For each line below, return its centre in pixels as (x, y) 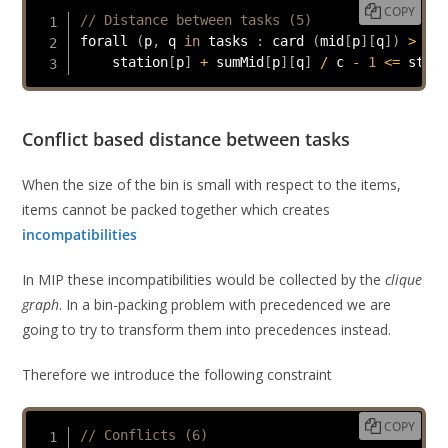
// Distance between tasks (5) (195, 19)
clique (404, 279)
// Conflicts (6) (143, 435)
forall (107, 40)
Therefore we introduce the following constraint (177, 374)
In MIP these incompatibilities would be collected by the (204, 279)
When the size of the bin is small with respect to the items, (212, 184)
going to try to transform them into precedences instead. (207, 329)
